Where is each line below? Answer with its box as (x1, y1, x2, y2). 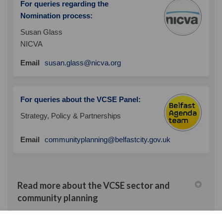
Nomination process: (20, 11, 93, 20)
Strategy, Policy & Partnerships (20, 111, 121, 120)
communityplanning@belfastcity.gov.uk (45, 135, 170, 144)
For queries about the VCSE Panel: (20, 95, 141, 104)
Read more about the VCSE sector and (17, 180, 170, 191)
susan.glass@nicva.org (45, 58, 121, 67)
